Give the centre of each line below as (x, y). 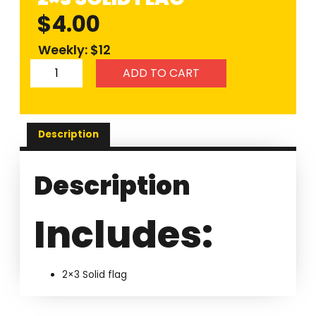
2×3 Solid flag (95, 275)
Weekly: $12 (75, 50)
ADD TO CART (161, 73)
